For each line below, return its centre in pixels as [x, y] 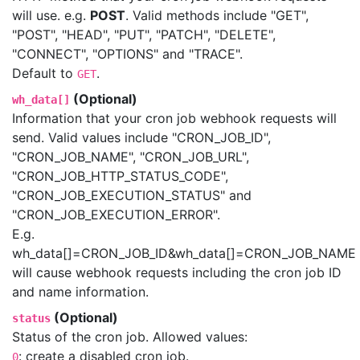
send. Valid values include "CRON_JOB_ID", [141, 137]
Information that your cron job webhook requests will [174, 118]
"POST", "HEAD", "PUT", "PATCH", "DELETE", [144, 35]
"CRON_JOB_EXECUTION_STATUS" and [132, 195]
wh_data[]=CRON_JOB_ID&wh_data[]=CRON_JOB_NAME [184, 253]
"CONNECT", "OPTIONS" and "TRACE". [127, 54]
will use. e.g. [51, 15]
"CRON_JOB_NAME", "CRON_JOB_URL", [131, 157]
